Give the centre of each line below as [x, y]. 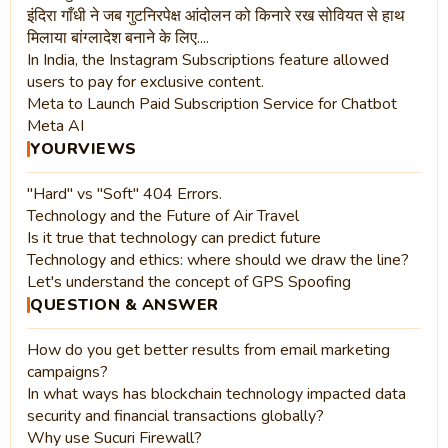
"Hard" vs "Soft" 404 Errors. [124, 193]
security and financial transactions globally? [175, 415]
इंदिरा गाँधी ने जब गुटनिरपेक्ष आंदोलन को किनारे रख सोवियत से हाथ [216, 15]
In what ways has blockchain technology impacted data [216, 393]
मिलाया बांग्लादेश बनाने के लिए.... [118, 37]
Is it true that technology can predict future [174, 237]
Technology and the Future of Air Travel [163, 215]
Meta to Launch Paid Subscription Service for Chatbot [212, 103]
